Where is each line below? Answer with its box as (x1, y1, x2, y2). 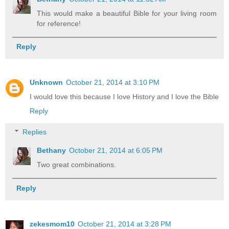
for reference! (37, 19, 81, 28)
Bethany (37, 146, 66, 155)
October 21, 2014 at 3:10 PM (66, 78, 159, 86)
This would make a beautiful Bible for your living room (37, 9, 217, 17)
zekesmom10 (30, 219, 75, 228)
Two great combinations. (37, 161, 117, 169)
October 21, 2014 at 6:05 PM (69, 146, 163, 155)
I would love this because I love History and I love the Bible (30, 92, 219, 101)
